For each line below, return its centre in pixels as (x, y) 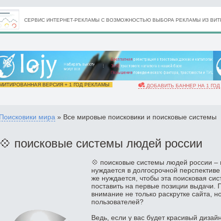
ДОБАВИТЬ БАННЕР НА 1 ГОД (183, 86)
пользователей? (117, 202)
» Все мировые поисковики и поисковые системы (136, 117)
